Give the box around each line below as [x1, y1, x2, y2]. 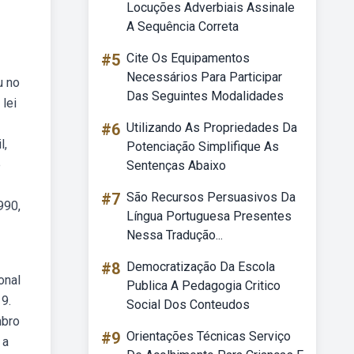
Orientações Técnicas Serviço [126, 329, 291, 344]
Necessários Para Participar [126, 70, 282, 85]
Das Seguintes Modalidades [126, 88, 284, 104]
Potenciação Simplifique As [126, 139, 279, 154]
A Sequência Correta [126, 19, 239, 34]
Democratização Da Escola [126, 259, 275, 274]
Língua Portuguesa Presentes [126, 209, 292, 224]
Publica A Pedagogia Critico [126, 278, 281, 293]
